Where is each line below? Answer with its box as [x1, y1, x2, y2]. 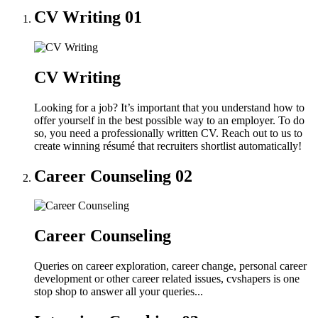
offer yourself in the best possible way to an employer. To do [34, 114, 305, 126]
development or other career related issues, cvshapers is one [34, 273, 300, 285]
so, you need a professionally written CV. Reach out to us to [34, 126, 302, 139]
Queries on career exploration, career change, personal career [34, 260, 307, 273]
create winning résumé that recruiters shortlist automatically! [34, 139, 302, 152]
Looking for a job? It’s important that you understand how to [34, 101, 305, 114]
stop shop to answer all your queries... [34, 285, 203, 298]
